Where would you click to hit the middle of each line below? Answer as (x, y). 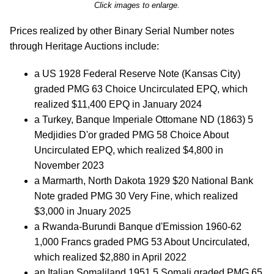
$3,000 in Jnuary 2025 (83, 211)
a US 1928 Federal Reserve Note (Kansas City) (137, 74)
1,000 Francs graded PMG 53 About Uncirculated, (142, 242)
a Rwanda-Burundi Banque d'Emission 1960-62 (138, 227)
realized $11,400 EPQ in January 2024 (118, 104)
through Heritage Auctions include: (84, 46)
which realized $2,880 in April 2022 (110, 257)
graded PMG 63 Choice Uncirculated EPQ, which (141, 89)
